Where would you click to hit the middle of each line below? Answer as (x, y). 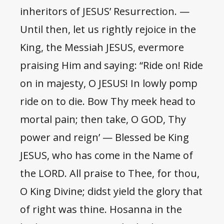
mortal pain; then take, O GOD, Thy (103, 119)
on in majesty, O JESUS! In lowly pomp (109, 83)
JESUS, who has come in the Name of (106, 155)
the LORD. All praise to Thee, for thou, (110, 173)
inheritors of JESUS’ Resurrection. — (105, 11)
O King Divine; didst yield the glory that (111, 191)
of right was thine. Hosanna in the (101, 209)
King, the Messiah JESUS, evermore (102, 47)
